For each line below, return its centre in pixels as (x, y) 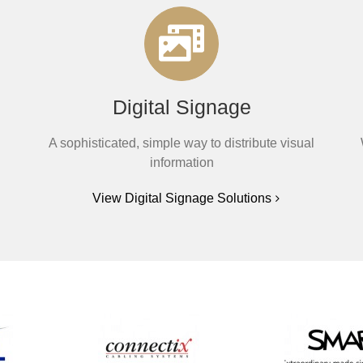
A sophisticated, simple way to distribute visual (181, 143)
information (181, 162)
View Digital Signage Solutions (181, 198)
